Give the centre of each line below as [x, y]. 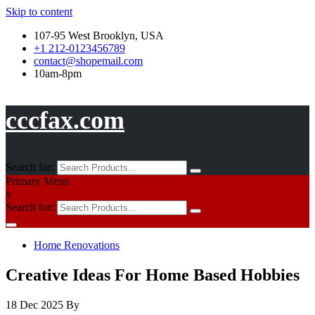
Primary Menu [38, 181]
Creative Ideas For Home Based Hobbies [153, 275]
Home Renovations [77, 245]
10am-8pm [58, 73]
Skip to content [39, 12]
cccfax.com [65, 120]
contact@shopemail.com [88, 61]
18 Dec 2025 [34, 304]
